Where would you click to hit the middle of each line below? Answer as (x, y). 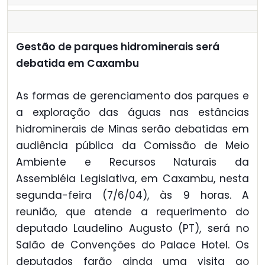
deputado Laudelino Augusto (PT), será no (132, 228)
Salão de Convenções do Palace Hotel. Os (132, 245)
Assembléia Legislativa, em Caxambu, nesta (132, 178)
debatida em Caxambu (77, 64)
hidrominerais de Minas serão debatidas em (132, 129)
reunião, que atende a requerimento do (132, 211)
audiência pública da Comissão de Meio (132, 145)
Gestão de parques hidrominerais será (118, 47)
